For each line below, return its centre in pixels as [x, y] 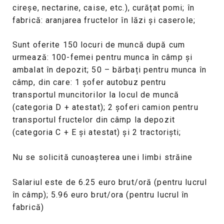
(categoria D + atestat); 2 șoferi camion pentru [105, 107]
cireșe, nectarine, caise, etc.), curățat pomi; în [103, 7]
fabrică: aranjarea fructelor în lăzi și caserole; [104, 20]
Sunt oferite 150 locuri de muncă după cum [99, 45]
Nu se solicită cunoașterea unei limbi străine [103, 157]
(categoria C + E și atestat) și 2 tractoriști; [97, 132]
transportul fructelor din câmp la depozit [94, 120]
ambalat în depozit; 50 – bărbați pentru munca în [109, 70]
